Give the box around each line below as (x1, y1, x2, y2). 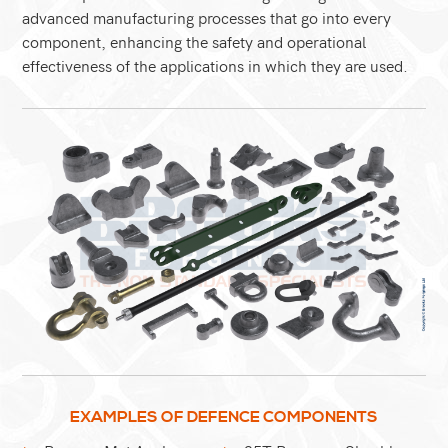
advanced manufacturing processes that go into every (22, 5, 392, 29)
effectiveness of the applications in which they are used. (22, 53, 409, 77)
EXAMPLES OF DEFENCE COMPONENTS (70, 407, 378, 428)
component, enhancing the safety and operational (22, 29, 367, 53)
